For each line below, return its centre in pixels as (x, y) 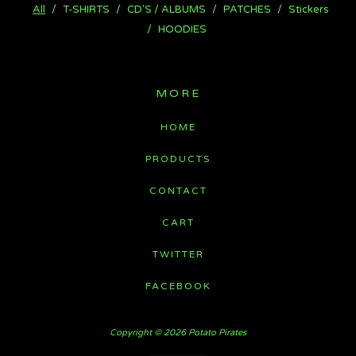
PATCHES (247, 10)
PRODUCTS (178, 159)
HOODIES (182, 30)
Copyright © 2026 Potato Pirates (178, 332)
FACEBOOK (178, 286)
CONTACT (178, 190)
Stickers (309, 10)
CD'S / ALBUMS (166, 10)
